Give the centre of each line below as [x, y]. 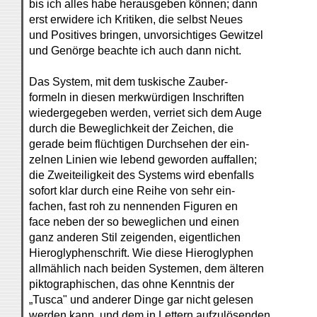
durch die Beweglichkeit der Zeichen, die [131, 128]
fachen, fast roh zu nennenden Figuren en [133, 206]
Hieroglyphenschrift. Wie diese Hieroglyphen [141, 253]
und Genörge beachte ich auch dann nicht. [135, 51]
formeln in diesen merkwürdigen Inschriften [137, 97]
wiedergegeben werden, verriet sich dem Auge [145, 113]
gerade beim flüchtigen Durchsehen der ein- [139, 144]
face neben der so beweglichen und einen [134, 222]
